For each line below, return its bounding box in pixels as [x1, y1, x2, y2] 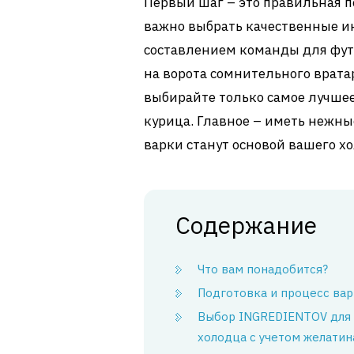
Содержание [175, 209, 317, 240]
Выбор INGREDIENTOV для [198, 309, 351, 324]
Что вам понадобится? [198, 262, 328, 277]
